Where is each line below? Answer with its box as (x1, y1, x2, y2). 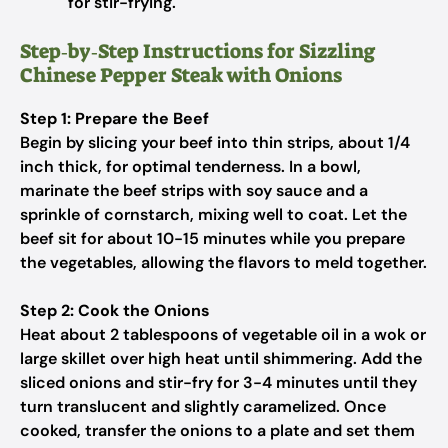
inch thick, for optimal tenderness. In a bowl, (20, 156, 361, 177)
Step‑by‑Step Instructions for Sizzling (20, 38, 375, 64)
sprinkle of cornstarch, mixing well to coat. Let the (20, 204, 407, 225)
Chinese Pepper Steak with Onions (20, 62, 342, 88)
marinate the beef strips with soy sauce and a (20, 180, 368, 201)
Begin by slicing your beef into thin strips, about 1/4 (20, 132, 410, 153)
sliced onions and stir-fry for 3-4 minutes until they (20, 372, 417, 393)
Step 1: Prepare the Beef (20, 108, 209, 129)
